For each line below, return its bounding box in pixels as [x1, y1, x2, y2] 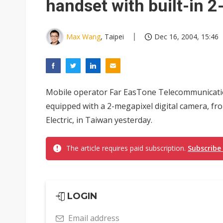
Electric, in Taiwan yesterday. [46, 114, 152, 125]
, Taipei [101, 32, 124, 41]
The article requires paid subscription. [66, 143, 188, 153]
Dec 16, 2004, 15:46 [154, 32, 219, 41]
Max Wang [66, 32, 101, 41]
